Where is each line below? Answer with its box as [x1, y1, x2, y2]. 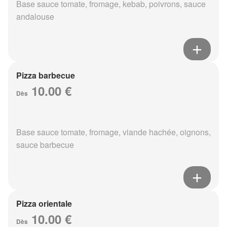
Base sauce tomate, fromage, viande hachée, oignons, [16, 126, 211, 138]
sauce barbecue [16, 139, 74, 151]
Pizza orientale [16, 198, 72, 210]
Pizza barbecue [16, 69, 75, 82]
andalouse [16, 11, 54, 23]
